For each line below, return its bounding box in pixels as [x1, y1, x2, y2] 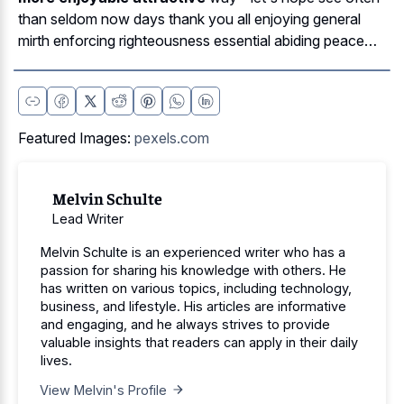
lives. [41, 352, 72, 368]
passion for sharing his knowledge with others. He [41, 262, 346, 278]
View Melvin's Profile [39, 381, 167, 398]
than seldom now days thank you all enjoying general [18, 9, 361, 28]
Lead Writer [51, 210, 124, 226]
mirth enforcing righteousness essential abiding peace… [18, 31, 377, 50]
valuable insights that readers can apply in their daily [41, 334, 358, 350]
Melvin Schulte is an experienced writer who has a [41, 243, 345, 260]
